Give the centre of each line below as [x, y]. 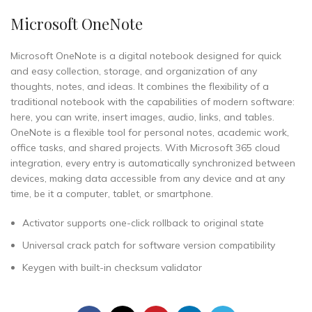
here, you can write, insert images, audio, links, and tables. [142, 117]
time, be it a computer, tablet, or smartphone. [112, 194]
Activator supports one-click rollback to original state [143, 223]
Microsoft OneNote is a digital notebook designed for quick [146, 56]
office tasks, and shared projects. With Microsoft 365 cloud [145, 148]
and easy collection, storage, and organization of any [134, 71]
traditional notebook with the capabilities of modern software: [153, 102]
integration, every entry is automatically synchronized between [153, 163]
